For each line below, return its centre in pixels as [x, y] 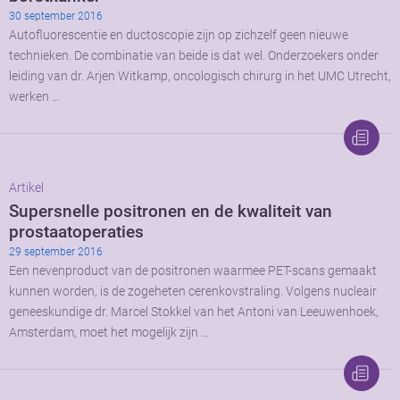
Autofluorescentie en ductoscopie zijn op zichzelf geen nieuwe [179, 36]
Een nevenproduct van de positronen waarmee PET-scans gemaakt [193, 271]
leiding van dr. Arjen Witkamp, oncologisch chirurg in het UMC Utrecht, [200, 77]
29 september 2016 [56, 252]
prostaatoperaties [76, 232]
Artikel [26, 188]
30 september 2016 [56, 17]
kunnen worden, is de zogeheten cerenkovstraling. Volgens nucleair [193, 292]
